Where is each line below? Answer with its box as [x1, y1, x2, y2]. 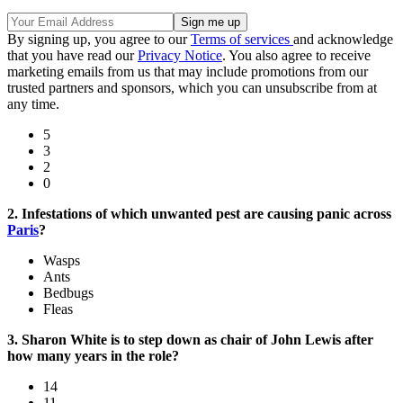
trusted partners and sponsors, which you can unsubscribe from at [7, 80, 377, 96]
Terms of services [191, 31, 293, 48]
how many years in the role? [7, 348, 179, 364]
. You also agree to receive [222, 48, 371, 64]
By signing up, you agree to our [7, 31, 191, 48]
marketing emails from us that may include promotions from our [7, 64, 368, 80]
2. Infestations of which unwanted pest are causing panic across [7, 206, 391, 222]
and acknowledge [293, 31, 393, 48]
